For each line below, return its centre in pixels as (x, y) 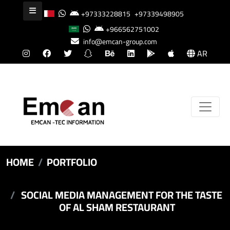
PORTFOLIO (72, 162)
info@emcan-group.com (120, 42)
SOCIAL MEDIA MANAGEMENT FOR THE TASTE (121, 195)
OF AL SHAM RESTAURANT (117, 207)
